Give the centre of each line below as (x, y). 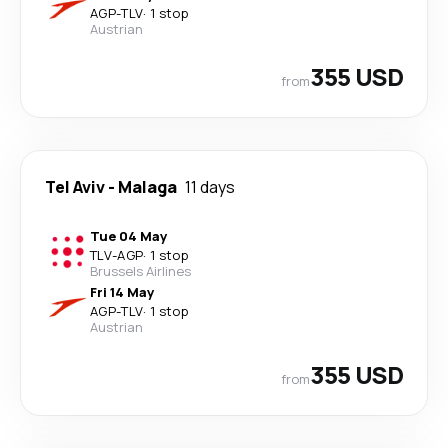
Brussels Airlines (140, 271)
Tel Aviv (75, 187)
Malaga (147, 187)
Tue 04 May (128, 236)
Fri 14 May (122, 292)
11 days (210, 187)
